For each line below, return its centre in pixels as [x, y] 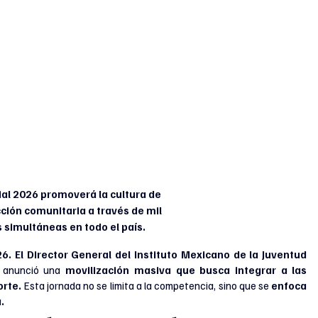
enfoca [289, 285]
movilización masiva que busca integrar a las [186, 269]
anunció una [34, 269]
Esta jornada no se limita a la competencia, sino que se [148, 285]
